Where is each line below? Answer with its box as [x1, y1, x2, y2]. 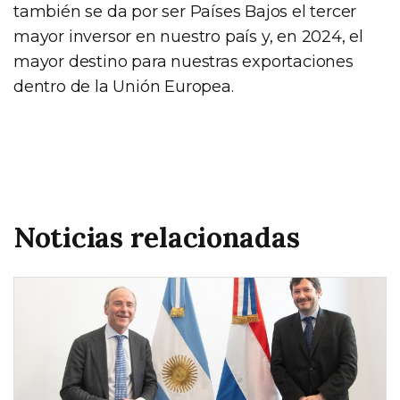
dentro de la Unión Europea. [13, 76, 234, 96]
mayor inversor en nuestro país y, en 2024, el [13, 26, 363, 46]
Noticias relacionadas [13, 218, 300, 255]
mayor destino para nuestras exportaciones [13, 51, 354, 71]
